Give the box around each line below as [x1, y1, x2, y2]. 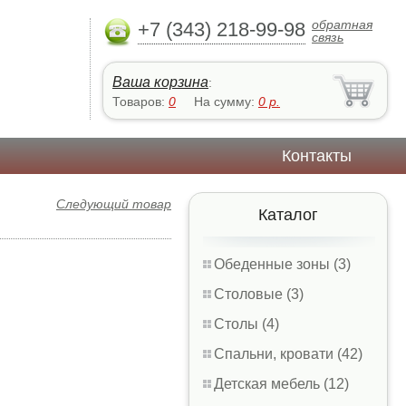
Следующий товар [56, 197, 171, 211]
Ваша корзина [112, 74, 208, 90]
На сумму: [194, 94, 258, 109]
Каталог [258, 206, 318, 224]
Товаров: [112, 94, 169, 109]
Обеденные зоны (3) [214, 256, 351, 272]
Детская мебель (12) [214, 376, 349, 391]
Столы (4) [214, 316, 279, 332]
